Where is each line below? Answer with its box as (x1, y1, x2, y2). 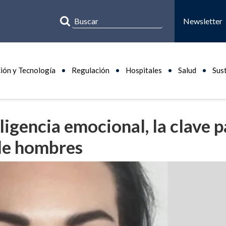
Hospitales (126, 66, 162, 75)
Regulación (72, 66, 109, 75)
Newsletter (183, 16, 222, 26)
